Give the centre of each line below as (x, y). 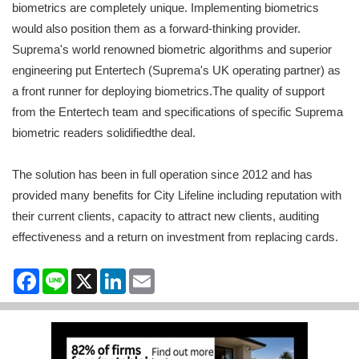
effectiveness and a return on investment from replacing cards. (175, 237)
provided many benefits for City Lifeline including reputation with (177, 196)
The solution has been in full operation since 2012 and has (162, 175)
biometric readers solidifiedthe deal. (104, 133)
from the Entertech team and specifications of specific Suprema (177, 112)
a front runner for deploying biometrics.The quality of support (168, 91)
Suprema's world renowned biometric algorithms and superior (172, 50)
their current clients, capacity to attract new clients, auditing (165, 216)
